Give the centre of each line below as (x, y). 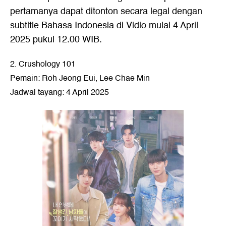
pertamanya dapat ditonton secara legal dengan (106, 11)
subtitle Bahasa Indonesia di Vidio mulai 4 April (104, 25)
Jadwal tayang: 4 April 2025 (60, 92)
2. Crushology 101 (43, 64)
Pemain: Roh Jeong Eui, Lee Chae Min (80, 78)
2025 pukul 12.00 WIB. (56, 40)
